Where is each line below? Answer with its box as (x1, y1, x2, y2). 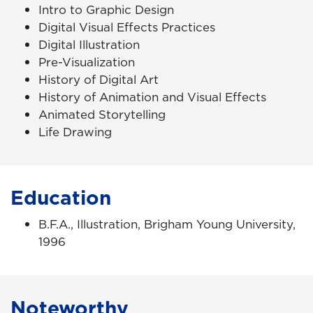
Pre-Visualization (38, 53, 135, 71)
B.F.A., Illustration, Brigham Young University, (38, 216, 296, 233)
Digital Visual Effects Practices (38, 18, 215, 36)
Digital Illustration (38, 36, 140, 53)
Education (10, 184, 111, 212)
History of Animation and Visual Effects (38, 88, 266, 105)
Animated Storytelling (38, 105, 166, 123)
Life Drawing (38, 123, 112, 140)
